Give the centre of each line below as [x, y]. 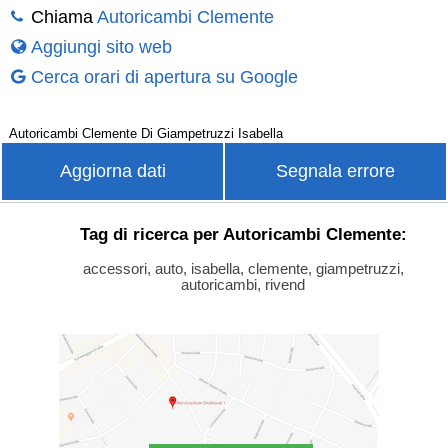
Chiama [63, 16]
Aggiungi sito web [101, 46]
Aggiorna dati [112, 170]
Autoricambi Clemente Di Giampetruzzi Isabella [145, 133]
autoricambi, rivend [243, 285]
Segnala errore [335, 170]
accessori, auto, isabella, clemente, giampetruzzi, [243, 269]
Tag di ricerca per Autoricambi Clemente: [243, 234]
